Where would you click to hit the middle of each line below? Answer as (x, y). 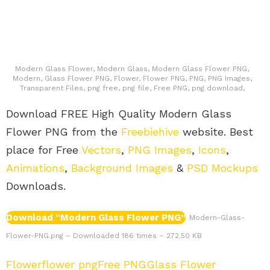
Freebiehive (150, 132)
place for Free (44, 150)
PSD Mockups (222, 168)
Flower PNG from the (64, 132)
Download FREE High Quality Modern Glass (119, 114)
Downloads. (36, 186)
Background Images (122, 168)
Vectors (101, 150)
